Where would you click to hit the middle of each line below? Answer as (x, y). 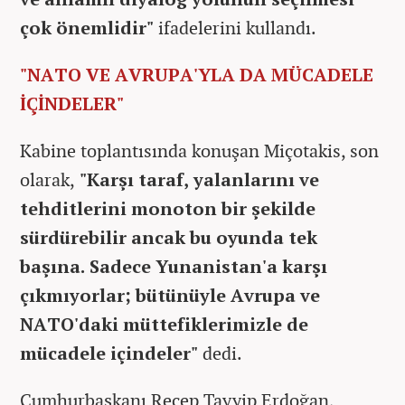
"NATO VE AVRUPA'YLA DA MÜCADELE (197, 74)
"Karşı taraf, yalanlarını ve (197, 179)
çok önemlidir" (87, 27)
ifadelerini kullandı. (235, 27)
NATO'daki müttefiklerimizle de (164, 324)
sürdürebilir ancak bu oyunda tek (169, 237)
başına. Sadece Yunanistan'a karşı (174, 266)
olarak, (47, 179)
